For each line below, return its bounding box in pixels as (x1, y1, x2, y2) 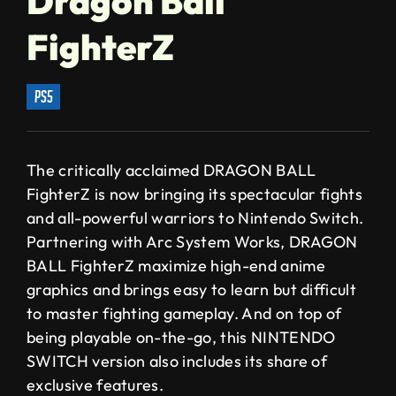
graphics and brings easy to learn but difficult (27, 278, 357, 300)
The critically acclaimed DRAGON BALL (27, 159, 316, 180)
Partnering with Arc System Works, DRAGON (27, 231, 358, 252)
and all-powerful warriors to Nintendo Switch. (27, 207, 364, 228)
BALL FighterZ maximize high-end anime (27, 255, 325, 276)
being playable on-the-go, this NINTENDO (27, 326, 336, 347)
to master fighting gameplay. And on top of (27, 302, 342, 324)
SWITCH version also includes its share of (27, 350, 328, 371)
